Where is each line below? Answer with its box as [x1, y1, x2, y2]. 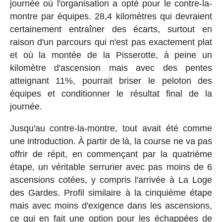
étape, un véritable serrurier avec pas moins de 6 [9, 162, 213, 172]
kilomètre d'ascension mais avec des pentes [9, 63, 213, 73]
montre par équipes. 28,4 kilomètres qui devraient [9, 11, 213, 22]
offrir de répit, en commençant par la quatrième [9, 149, 213, 160]
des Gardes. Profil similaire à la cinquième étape [9, 188, 213, 198]
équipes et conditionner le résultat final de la [9, 89, 213, 99]
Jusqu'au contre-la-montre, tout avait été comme [9, 123, 213, 134]
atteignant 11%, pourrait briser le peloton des [9, 76, 213, 86]
